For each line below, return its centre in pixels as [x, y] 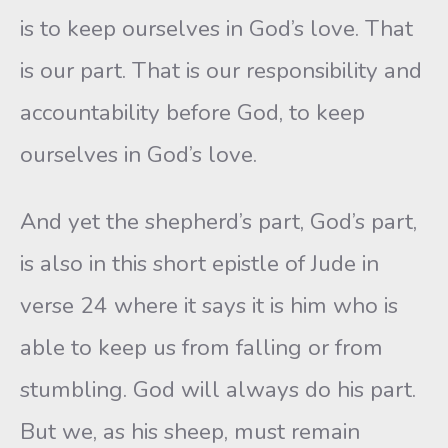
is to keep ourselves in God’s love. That [216, 28]
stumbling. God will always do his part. [218, 389]
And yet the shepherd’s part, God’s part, [218, 221]
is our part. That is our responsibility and [221, 70]
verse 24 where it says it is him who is [209, 305]
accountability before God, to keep [192, 112]
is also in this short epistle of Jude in [199, 263]
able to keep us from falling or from [201, 347]
